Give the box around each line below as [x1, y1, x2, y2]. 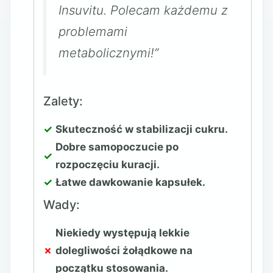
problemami [58, 23, 127, 39]
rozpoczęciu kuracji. [55, 158, 160, 171]
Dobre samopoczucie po [55, 141, 179, 154]
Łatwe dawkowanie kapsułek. [55, 176, 205, 189]
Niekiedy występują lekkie [55, 227, 190, 239]
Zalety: [43, 94, 83, 109]
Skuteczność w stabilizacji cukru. [55, 123, 228, 136]
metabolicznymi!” [58, 44, 158, 60]
